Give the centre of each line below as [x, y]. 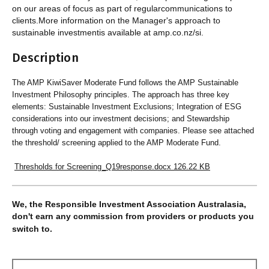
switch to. [32, 228]
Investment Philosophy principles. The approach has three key [121, 95]
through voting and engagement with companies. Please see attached [133, 131]
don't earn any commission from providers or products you [133, 216]
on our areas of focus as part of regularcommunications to [122, 9]
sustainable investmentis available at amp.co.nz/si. [108, 33]
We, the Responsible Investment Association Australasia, [129, 204]
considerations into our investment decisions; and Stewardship [121, 119]
